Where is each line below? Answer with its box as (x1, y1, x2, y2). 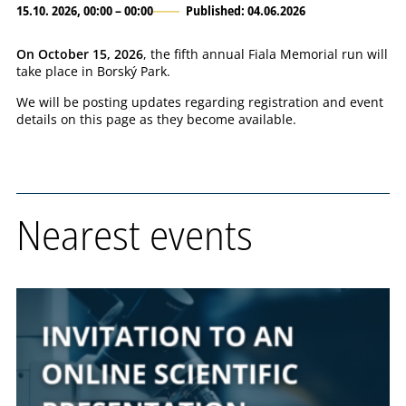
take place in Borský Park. (16, 63, 170, 81)
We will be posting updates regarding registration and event (16, 92, 383, 111)
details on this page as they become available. (16, 110, 296, 128)
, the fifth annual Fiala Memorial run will (143, 45, 388, 63)
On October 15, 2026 (16, 45, 143, 63)
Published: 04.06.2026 (185, 2, 305, 20)
